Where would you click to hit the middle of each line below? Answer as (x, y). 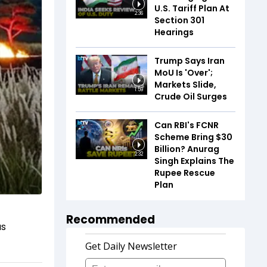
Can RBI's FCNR (187, 125)
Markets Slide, (185, 84)
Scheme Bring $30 (193, 137)
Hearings (174, 32)
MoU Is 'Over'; (184, 72)
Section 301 (179, 20)
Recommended (111, 219)
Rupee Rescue (185, 173)
